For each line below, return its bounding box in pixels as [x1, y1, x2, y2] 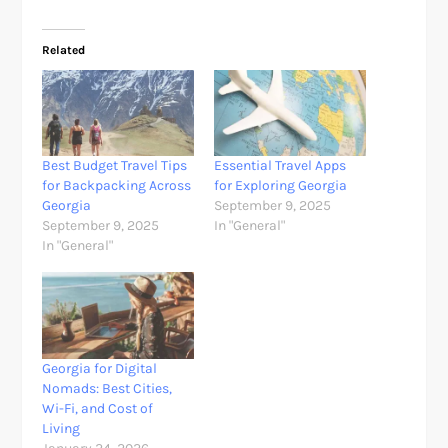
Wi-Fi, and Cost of [42, 399, 154, 417]
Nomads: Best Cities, [42, 379, 173, 397]
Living [42, 419, 81, 437]
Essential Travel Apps [214, 157, 346, 175]
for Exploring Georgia [214, 177, 347, 195]
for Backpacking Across [42, 177, 192, 195]
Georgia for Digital [42, 359, 158, 377]
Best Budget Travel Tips [42, 157, 188, 175]
